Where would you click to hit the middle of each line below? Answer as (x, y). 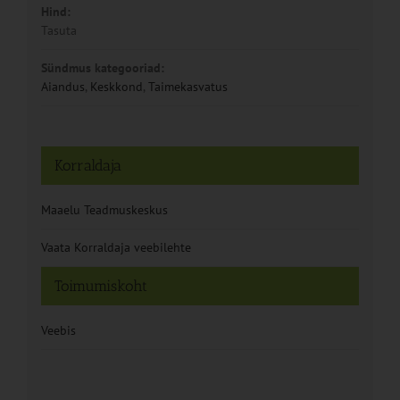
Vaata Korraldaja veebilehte (116, 248)
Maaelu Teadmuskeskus (104, 210)
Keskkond (116, 87)
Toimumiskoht (100, 286)
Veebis (58, 331)
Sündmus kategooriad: (102, 68)
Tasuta (58, 31)
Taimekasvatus (187, 87)
